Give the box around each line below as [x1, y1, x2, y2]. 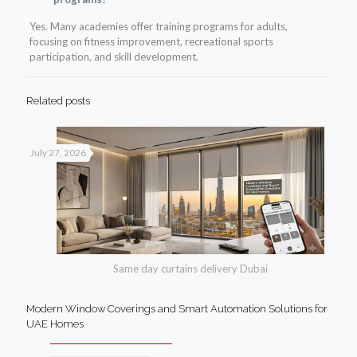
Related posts [26, 95, 90, 108]
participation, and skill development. [29, 50, 198, 64]
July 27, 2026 [30, 147, 86, 159]
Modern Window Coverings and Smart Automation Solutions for [26, 303, 328, 316]
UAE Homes [26, 318, 84, 331]
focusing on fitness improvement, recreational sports [29, 35, 273, 49]
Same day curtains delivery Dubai [113, 262, 268, 276]
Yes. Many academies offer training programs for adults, [29, 20, 288, 33]
